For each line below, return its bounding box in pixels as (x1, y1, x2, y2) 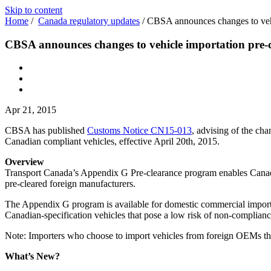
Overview (5, 157, 44, 168)
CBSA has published (5, 125, 87, 136)
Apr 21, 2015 (5, 105, 56, 116)
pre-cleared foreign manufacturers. (5, 178, 135, 189)
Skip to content (5, 5, 62, 15)
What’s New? (5, 251, 60, 262)
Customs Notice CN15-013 (87, 125, 192, 136)
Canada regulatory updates (38, 16, 140, 26)
